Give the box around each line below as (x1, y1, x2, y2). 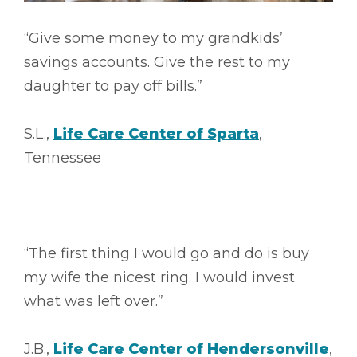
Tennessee (24, 148, 101, 167)
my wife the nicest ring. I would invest (24, 268, 295, 286)
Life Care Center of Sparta (53, 124, 259, 143)
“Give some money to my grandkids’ (24, 29, 283, 47)
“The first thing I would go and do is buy (24, 244, 309, 262)
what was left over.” (24, 292, 163, 310)
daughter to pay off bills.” (24, 76, 202, 95)
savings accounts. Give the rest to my (24, 53, 290, 71)
